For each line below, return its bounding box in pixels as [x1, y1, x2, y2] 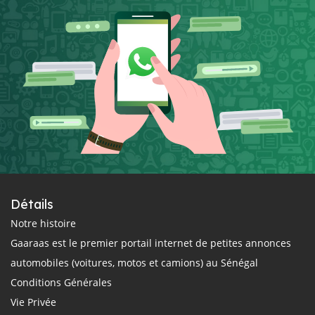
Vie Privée [11, 295, 56, 309]
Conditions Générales [11, 275, 112, 289]
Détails [11, 195, 53, 212]
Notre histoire [11, 216, 76, 230]
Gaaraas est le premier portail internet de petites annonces [11, 236, 291, 250]
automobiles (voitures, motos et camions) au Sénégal [11, 255, 258, 269]
